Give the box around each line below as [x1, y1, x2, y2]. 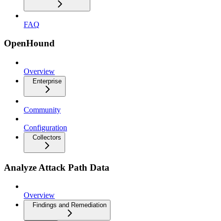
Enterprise [33, 77, 62, 85]
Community [24, 106, 61, 114]
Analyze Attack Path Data [4, 162, 110, 173]
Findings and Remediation [33, 201, 107, 209]
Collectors [33, 134, 61, 142]
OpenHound [4, 38, 55, 49]
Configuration [24, 123, 67, 132]
